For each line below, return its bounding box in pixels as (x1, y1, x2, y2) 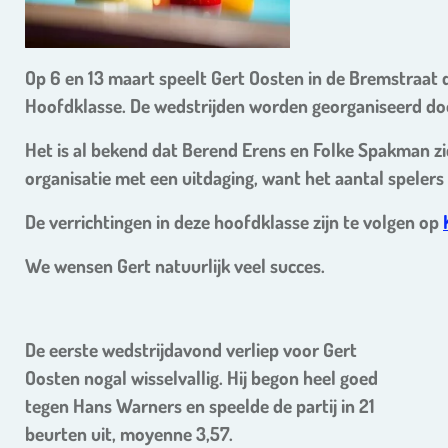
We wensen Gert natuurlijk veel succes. (25, 253, 325, 279)
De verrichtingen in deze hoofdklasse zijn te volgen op (25, 209, 443, 235)
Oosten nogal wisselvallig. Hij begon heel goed (25, 365, 378, 391)
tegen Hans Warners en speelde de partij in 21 (25, 393, 375, 419)
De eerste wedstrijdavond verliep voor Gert (25, 337, 357, 363)
